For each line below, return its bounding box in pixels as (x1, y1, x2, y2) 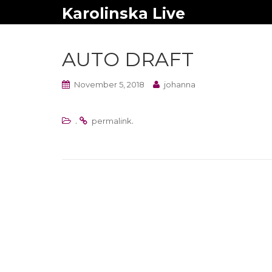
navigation (61, 209, 164, 233)
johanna (164, 80, 195, 89)
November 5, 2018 (74, 80, 144, 89)
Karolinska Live (62, 4, 185, 22)
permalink (92, 116, 132, 126)
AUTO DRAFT (62, 47, 194, 71)
